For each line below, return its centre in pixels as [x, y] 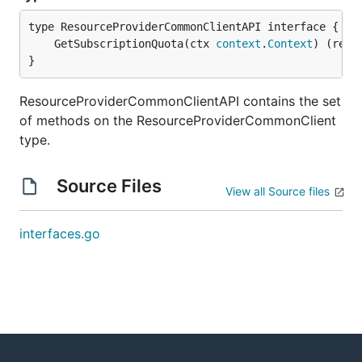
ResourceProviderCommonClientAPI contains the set [180, 101]
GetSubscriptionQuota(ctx [135, 44]
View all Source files [278, 191]
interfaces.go [60, 234]
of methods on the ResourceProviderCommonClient [178, 120]
